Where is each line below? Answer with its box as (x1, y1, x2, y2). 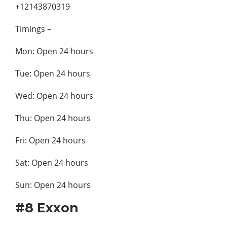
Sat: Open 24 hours (15, 157, 88, 168)
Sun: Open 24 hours (15, 179, 91, 191)
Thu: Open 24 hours (15, 112, 91, 124)
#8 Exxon (15, 200, 79, 215)
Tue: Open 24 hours (15, 67, 90, 79)
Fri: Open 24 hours (15, 134, 86, 146)
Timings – (15, 23, 51, 34)
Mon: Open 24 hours (15, 45, 93, 57)
